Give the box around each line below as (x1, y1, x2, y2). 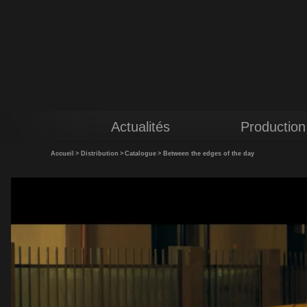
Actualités (111, 119, 170, 134)
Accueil (51, 150, 74, 157)
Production (241, 119, 306, 134)
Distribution (80, 150, 119, 157)
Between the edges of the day (162, 150, 254, 157)
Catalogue (125, 150, 156, 157)
